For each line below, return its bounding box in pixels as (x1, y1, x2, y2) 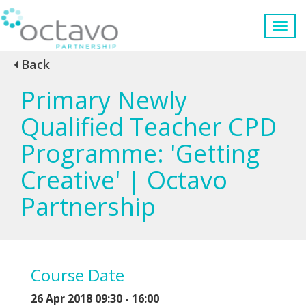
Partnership (20, 189, 156, 223)
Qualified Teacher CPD (20, 109, 277, 143)
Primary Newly (20, 83, 187, 117)
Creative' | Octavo (20, 163, 227, 197)
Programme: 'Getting (20, 136, 260, 170)
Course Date (31, 263, 124, 286)
